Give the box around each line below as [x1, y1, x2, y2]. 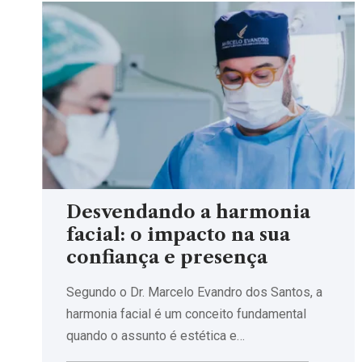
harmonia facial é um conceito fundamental [66, 305, 306, 322]
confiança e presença [66, 246, 267, 268]
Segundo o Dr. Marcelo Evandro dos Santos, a [66, 284, 322, 300]
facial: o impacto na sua [66, 223, 290, 246]
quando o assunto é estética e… [66, 327, 245, 343]
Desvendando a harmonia [66, 200, 310, 223]
